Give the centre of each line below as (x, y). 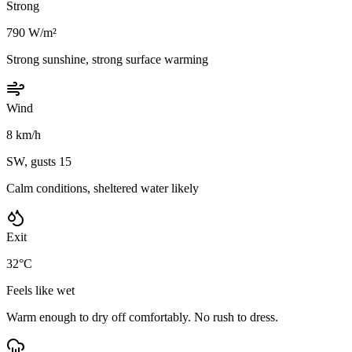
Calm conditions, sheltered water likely (103, 188)
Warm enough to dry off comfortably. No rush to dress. (142, 317)
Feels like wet (40, 290)
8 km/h (24, 134)
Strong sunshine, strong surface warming (107, 59)
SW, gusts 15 (39, 161)
